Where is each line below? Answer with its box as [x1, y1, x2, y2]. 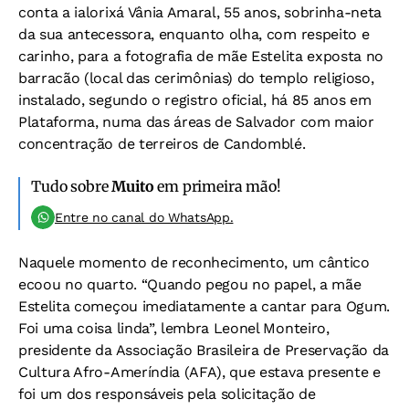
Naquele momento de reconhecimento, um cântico [18, 254, 370, 271]
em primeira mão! [153, 177, 281, 195]
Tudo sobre [31, 177, 112, 195]
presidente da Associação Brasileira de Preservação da [18, 341, 390, 359]
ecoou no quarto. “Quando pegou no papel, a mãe [18, 276, 362, 293]
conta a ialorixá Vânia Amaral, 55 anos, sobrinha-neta [18, 4, 383, 21]
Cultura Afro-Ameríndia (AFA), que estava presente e [18, 363, 381, 381]
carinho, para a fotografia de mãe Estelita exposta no [18, 47, 384, 65]
